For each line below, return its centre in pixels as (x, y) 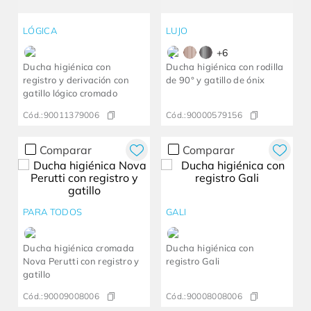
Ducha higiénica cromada (79, 248)
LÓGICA (40, 31)
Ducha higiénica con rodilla (225, 67)
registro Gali (193, 261)
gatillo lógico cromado (70, 93)
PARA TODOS (53, 212)
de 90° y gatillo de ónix (216, 80)
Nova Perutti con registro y (81, 261)
